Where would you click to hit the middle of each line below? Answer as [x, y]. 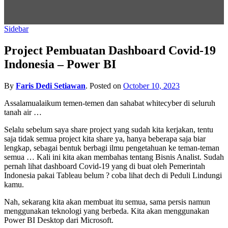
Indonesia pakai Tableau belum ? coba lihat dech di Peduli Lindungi [113, 176]
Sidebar [16, 29]
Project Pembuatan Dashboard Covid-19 [110, 51]
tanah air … [23, 112]
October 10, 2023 [151, 86]
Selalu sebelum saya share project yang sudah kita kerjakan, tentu [109, 130]
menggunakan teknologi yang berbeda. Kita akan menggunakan [107, 211]
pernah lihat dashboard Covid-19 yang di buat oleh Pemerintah [105, 166]
